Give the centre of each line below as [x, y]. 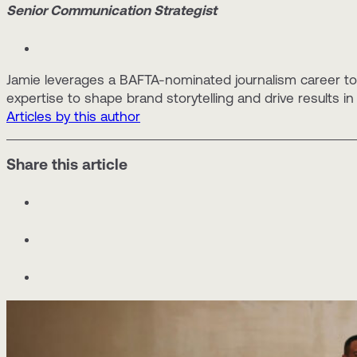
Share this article [67, 164]
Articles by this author [73, 117]
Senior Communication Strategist [112, 10]
